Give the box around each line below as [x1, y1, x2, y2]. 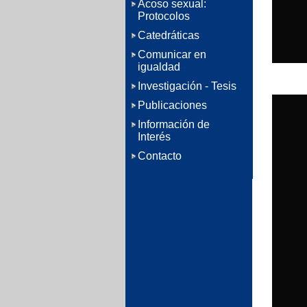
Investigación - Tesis [138, 80, 236, 92]
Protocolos [138, 10, 190, 22]
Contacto [138, 150, 182, 162]
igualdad [138, 61, 180, 73]
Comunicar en [138, 49, 206, 60]
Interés [138, 131, 171, 143]
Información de [138, 119, 210, 130]
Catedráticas [138, 29, 199, 41]
